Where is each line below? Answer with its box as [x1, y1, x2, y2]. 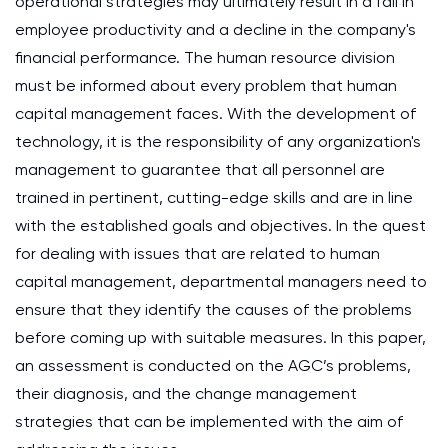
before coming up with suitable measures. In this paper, [15, 328, 426, 347]
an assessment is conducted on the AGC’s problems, [15, 356, 411, 375]
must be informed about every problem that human [15, 76, 397, 95]
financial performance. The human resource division [15, 48, 395, 67]
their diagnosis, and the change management [15, 384, 357, 403]
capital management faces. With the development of [15, 104, 416, 123]
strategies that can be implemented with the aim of [15, 412, 403, 431]
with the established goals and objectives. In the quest [15, 216, 426, 235]
